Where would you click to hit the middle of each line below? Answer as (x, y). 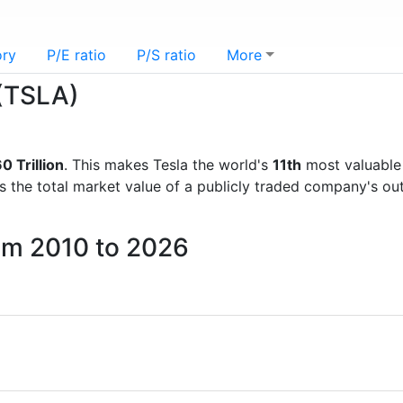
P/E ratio (76, 55)
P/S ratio (166, 55)
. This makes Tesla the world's (168, 165)
